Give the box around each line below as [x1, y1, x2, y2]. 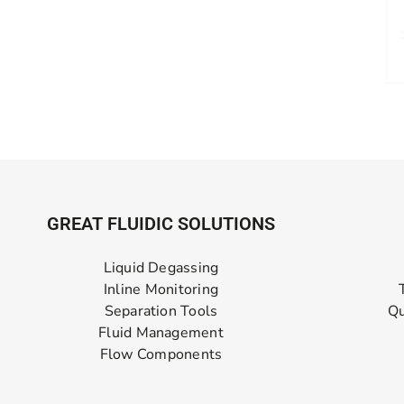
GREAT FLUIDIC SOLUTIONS [47, 213, 275, 235]
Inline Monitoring [103, 280, 219, 300]
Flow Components [99, 344, 223, 365]
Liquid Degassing [103, 258, 219, 279]
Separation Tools [104, 301, 218, 322]
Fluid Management [98, 323, 224, 344]
